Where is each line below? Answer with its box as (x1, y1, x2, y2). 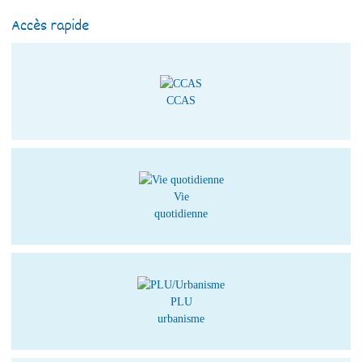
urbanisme (158, 313, 204, 326)
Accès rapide (11, 15, 90, 39)
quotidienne (154, 208, 208, 221)
